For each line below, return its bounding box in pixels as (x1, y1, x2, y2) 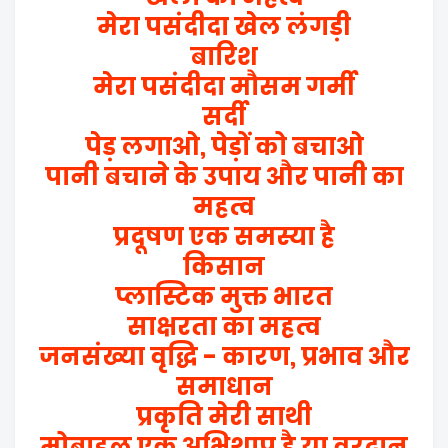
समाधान (175, 370, 273, 403)
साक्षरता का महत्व (127, 310, 321, 343)
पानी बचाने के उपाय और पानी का (44, 160, 404, 193)
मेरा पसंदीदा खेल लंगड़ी (97, 10, 351, 43)
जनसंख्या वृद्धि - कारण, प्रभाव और (38, 340, 410, 373)
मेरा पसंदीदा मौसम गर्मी (93, 70, 355, 103)
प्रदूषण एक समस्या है (113, 220, 335, 253)
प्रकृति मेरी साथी (136, 400, 312, 433)
